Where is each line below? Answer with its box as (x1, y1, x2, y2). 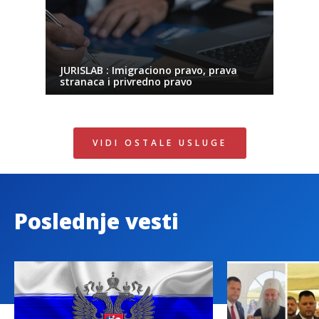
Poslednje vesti (14, 206, 179, 236)
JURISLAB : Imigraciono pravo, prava (60, 63, 237, 78)
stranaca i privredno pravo (60, 75, 192, 89)
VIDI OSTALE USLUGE (92, 137, 227, 150)
